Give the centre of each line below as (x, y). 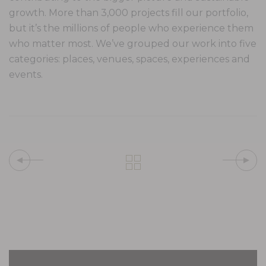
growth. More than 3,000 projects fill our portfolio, (129, 13)
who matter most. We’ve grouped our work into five (133, 44)
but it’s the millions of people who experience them (131, 28)
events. (26, 75)
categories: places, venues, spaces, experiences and (129, 59)
